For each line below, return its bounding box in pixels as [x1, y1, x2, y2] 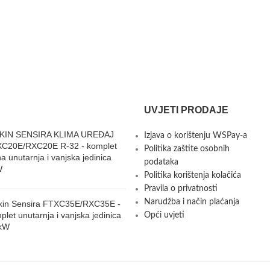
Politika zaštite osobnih [144, 145, 230, 153]
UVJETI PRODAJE [144, 105, 228, 115]
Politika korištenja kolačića [144, 171, 241, 180]
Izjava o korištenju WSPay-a [144, 131, 247, 140]
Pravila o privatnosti [144, 184, 218, 193]
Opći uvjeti [144, 211, 184, 219]
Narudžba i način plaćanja [144, 198, 239, 206]
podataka [144, 158, 178, 166]
